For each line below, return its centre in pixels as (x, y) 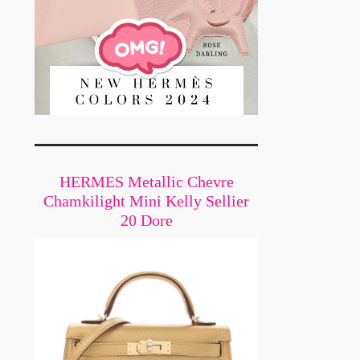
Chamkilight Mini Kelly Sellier (146, 201)
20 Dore (146, 221)
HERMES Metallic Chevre (146, 182)
